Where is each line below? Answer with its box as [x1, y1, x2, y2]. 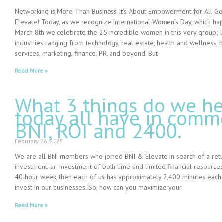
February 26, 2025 [15, 137, 63, 145]
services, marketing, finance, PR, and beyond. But [15, 49, 158, 58]
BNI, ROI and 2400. [15, 117, 182, 144]
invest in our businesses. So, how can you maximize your [15, 183, 182, 192]
